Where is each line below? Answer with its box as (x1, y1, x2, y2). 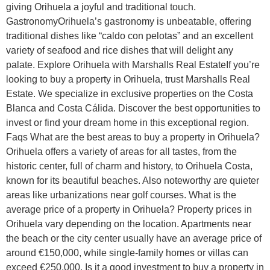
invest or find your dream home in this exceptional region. (6, 118, 249, 128)
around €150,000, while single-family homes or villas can (6, 248, 248, 259)
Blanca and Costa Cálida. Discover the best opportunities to (6, 103, 260, 114)
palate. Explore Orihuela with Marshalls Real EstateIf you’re (6, 60, 260, 71)
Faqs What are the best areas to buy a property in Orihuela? (6, 132, 260, 143)
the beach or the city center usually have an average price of (6, 233, 262, 244)
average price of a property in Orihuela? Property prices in (6, 204, 252, 215)
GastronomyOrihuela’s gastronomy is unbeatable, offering (6, 16, 251, 27)
